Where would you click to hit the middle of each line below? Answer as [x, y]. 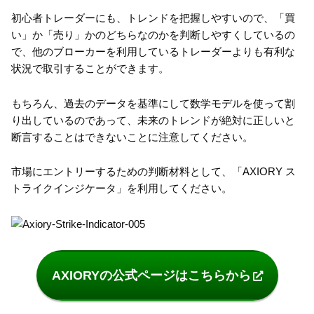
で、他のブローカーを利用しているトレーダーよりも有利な [153, 52]
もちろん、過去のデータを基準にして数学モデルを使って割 [153, 103]
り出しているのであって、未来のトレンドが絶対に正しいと [153, 120]
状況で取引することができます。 [90, 69]
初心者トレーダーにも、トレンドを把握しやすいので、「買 [153, 18]
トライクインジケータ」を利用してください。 [122, 189]
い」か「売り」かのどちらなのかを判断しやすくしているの [153, 35]
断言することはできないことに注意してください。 [132, 137]
